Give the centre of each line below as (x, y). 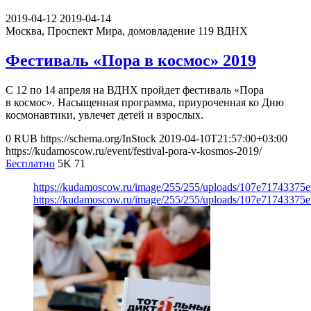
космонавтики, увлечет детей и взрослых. (104, 115)
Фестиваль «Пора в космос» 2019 (131, 61)
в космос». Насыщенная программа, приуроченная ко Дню (145, 103)
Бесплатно (30, 164)
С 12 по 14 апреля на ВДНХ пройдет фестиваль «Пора (135, 90)
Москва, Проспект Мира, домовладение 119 (110, 31)
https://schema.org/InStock (98, 139)
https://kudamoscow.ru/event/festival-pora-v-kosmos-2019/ (134, 151)
